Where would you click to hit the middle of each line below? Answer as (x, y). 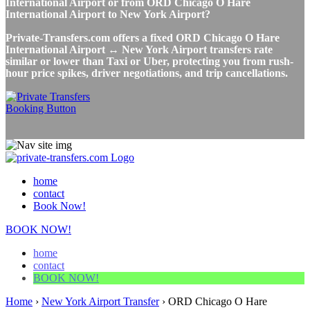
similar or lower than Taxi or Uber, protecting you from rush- (149, 61)
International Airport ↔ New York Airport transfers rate (139, 49)
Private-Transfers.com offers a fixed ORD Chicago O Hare (143, 37)
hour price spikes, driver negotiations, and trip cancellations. (147, 73)
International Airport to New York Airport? (108, 14)
